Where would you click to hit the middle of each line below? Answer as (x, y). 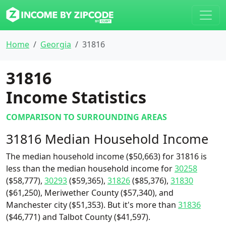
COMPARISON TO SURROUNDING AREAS (87, 117)
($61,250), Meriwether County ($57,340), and (90, 193)
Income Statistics (76, 97)
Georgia (56, 44)
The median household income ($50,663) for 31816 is (106, 156)
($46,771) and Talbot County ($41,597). (78, 217)
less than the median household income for (90, 168)
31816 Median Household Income (107, 139)
